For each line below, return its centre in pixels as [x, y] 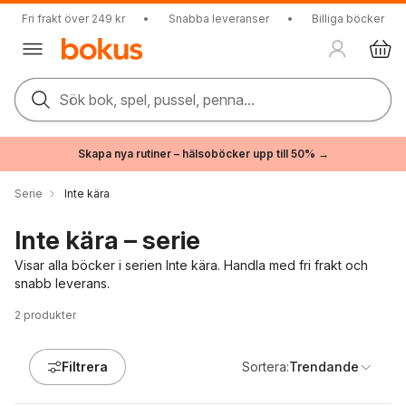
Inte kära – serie [107, 240]
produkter [50, 315]
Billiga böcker [348, 19]
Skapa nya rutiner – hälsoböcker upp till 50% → [203, 154]
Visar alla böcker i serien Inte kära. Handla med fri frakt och [191, 265]
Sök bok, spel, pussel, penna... [157, 100]
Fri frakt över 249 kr [73, 19]
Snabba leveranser [218, 19]
